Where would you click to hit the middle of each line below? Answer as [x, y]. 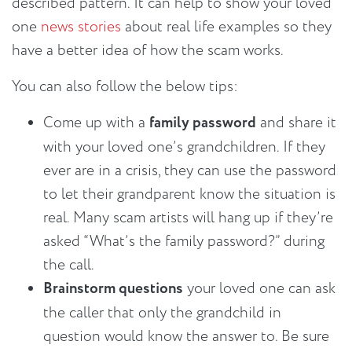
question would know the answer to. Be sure [186, 337]
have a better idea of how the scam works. [148, 51]
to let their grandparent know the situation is [189, 194]
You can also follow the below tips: [125, 87]
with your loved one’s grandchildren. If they [184, 147]
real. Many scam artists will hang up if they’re [188, 218]
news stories [81, 27]
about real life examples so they [226, 27]
